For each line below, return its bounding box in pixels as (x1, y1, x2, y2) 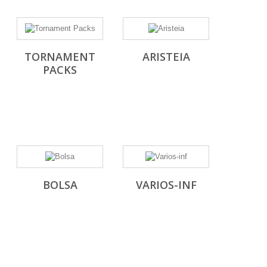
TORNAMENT (24, 49, 95, 64)
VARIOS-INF (135, 177, 197, 192)
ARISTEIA (142, 49, 190, 64)
